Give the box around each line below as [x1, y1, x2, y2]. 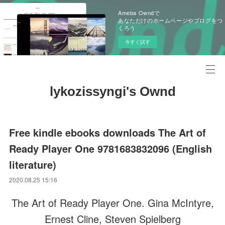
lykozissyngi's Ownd [49, 84, 176, 99]
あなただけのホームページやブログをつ [118, 16, 223, 24]
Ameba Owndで [118, 9, 160, 17]
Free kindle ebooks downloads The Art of [9, 125, 206, 140]
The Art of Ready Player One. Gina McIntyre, [11, 195, 214, 210]
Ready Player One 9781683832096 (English [9, 141, 212, 156]
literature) [9, 157, 57, 172]
